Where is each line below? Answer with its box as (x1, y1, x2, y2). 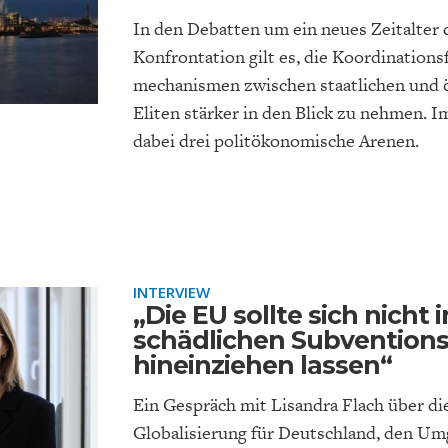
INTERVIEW (133, 282, 211, 302)
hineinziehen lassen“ (133, 350, 393, 380)
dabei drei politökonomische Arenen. (133, 128, 420, 153)
